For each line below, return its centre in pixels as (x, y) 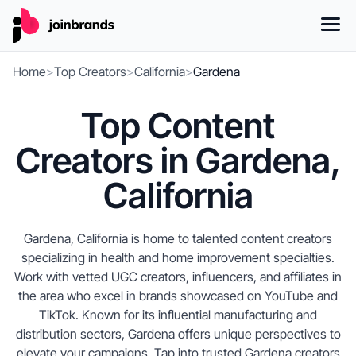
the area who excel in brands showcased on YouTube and (178, 296)
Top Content (178, 126)
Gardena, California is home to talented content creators (178, 238)
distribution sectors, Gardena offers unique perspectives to (178, 334)
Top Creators (90, 72)
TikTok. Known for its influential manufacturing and (178, 315)
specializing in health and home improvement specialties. (178, 257)
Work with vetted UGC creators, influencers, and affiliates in (178, 277)
